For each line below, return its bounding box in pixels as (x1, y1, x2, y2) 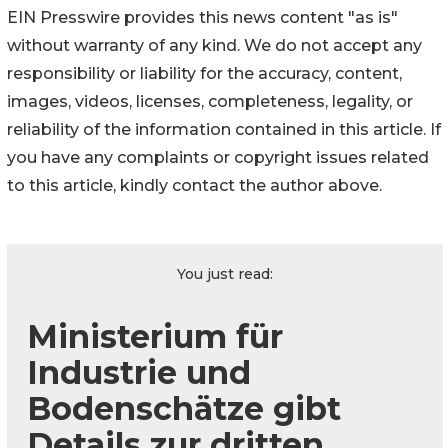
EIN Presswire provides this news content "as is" (7, 7, 398, 27)
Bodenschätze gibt (27, 388, 341, 428)
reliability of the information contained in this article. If (7, 119, 441, 139)
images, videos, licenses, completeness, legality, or (7, 91, 413, 111)
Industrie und (27, 352, 251, 392)
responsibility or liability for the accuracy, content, (7, 63, 402, 83)
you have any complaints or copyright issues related (7, 147, 429, 167)
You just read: (177, 264, 273, 283)
